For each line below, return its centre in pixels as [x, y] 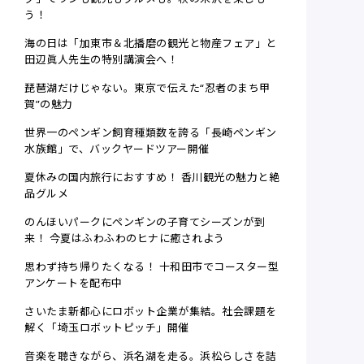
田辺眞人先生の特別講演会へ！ [102, 60]
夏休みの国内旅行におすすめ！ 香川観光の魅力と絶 [152, 178]
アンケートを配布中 [74, 283]
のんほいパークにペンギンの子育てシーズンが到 [145, 222]
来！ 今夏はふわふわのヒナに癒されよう [125, 238]
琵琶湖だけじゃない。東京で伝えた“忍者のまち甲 [147, 88]
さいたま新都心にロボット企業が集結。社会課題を [151, 312]
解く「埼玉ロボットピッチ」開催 [107, 328]
